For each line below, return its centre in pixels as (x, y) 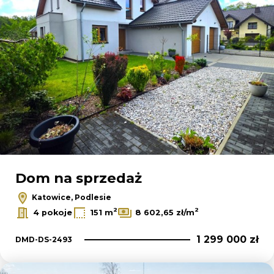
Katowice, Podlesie (71, 197)
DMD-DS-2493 (44, 239)
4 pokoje (53, 213)
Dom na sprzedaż (79, 178)
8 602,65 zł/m (165, 213)
